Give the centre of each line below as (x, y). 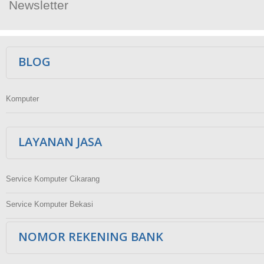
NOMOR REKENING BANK (91, 236)
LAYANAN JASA (60, 141)
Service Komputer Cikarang (53, 179)
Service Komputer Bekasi (49, 204)
